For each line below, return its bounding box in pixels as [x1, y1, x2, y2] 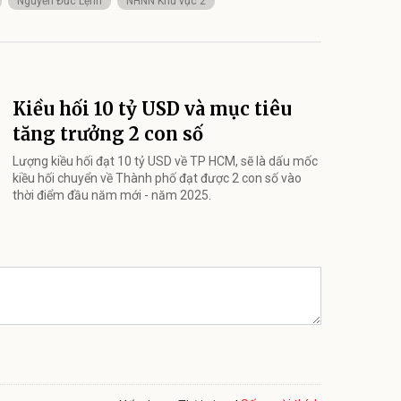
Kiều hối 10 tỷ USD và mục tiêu [13, 97, 292, 120]
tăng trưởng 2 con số [13, 122, 203, 145]
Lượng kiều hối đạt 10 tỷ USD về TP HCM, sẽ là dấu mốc [13, 153, 318, 168]
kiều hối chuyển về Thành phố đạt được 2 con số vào [13, 170, 302, 185]
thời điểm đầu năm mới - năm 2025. [13, 187, 211, 202]
